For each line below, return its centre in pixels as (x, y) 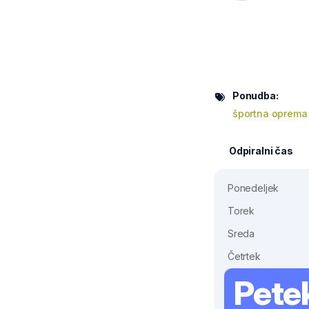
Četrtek (244, 256)
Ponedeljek (253, 188)
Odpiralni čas (261, 151)
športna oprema (270, 113)
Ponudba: (256, 96)
